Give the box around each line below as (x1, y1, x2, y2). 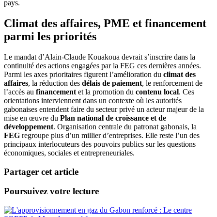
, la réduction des (28, 78, 82, 87)
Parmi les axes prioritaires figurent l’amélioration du (4, 70, 163, 78)
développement (4, 122, 53, 131)
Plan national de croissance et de (60, 113, 166, 122)
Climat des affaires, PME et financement (4, 17, 206, 30)
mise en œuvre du (4, 113, 60, 122)
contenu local (136, 87, 179, 96)
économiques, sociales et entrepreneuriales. (4, 148, 135, 157)
